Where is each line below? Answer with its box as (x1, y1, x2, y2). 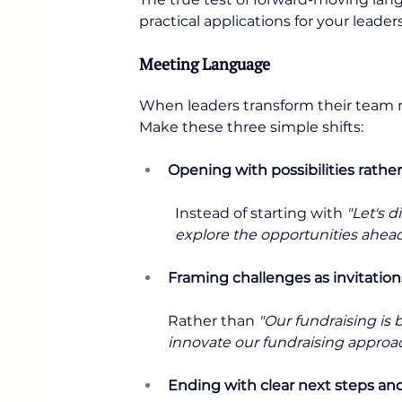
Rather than (168, 312, 258, 329)
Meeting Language (139, 53, 270, 74)
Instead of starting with (175, 205, 346, 222)
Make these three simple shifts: (139, 118, 363, 135)
